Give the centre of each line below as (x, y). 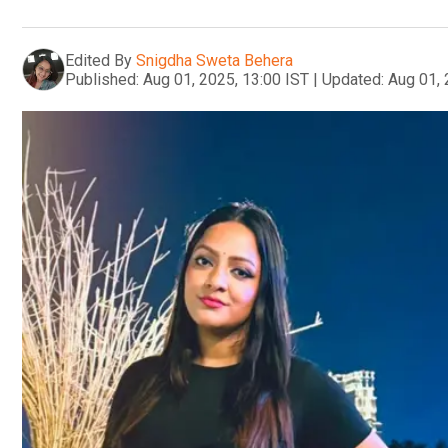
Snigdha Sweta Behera (214, 60)
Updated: (353, 79)
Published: (102, 79)
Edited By (98, 60)
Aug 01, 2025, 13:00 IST (226, 79)
